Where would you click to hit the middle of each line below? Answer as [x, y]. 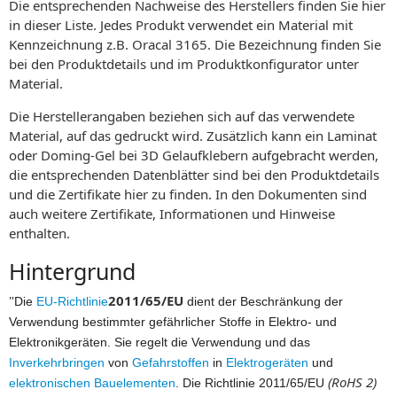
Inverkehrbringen [57, 362]
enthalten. [39, 233]
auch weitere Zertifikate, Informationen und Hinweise [172, 213]
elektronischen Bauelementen [92, 382]
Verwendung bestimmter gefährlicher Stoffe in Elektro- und [173, 321]
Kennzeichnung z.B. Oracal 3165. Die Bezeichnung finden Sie [195, 44]
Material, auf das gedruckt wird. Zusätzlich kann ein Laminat [193, 135]
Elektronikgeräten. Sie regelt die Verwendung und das [160, 342]
